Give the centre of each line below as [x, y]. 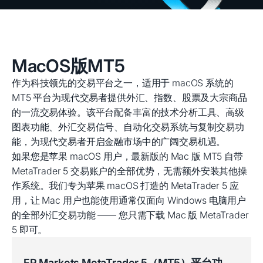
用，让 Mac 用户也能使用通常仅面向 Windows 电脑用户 [129, 200]
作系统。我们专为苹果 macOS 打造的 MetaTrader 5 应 [125, 186]
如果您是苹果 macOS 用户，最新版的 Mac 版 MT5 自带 [127, 156]
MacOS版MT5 [68, 66]
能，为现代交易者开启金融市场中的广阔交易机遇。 [119, 141]
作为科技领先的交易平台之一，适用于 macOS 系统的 [123, 83]
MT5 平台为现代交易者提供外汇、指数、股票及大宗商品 [129, 97]
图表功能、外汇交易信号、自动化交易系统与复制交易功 [128, 127]
